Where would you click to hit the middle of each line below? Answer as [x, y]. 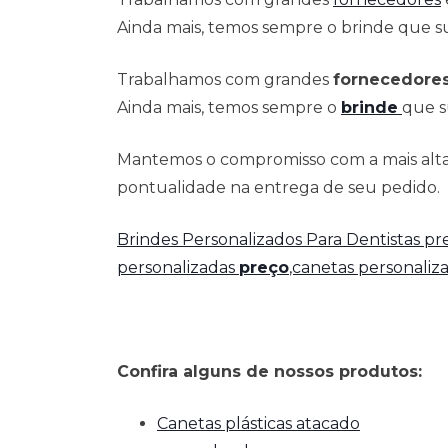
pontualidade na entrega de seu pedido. [278, 188]
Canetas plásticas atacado [258, 424]
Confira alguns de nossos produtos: [269, 372]
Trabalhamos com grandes [225, 80]
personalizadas [178, 268]
